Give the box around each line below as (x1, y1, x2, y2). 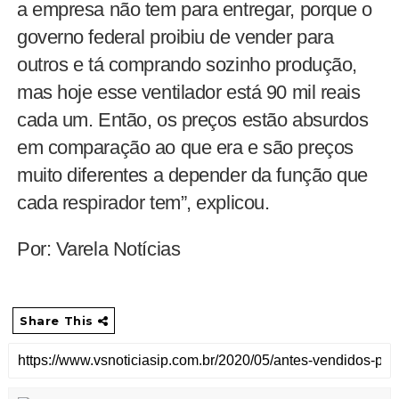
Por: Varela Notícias (16, 237, 181, 260)
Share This (19, 313, 98, 329)
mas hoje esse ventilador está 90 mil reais (16, 80, 361, 103)
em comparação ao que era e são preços (16, 135, 354, 159)
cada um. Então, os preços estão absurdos (16, 108, 369, 131)
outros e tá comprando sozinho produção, (16, 53, 357, 76)
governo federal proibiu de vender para (16, 25, 334, 48)
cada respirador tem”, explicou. (16, 191, 270, 214)
